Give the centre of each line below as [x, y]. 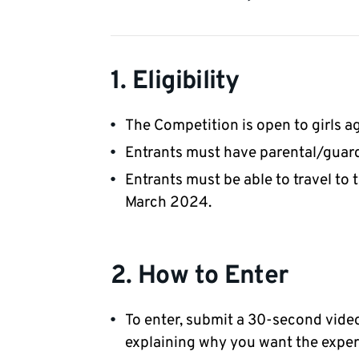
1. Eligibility [175, 82]
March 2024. [168, 203]
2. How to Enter [200, 276]
